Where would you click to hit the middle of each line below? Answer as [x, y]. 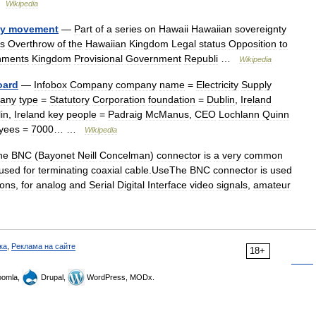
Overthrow [31, 44]
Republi [201, 59]
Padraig [125, 114]
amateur [272, 185]
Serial [102, 185]
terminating [63, 170]
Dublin [221, 99]
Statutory [69, 99]
